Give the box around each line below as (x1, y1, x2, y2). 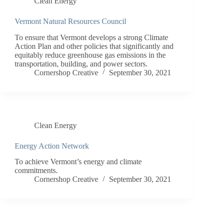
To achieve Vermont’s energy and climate (15, 157, 142, 166)
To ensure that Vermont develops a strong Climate (15, 33, 168, 42)
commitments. (15, 166, 58, 175)
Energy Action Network (15, 141, 89, 150)
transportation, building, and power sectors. (15, 59, 148, 68)
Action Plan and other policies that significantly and (15, 42, 174, 50)
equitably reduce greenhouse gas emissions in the (15, 50, 166, 59)
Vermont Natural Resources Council (15, 17, 126, 25)
